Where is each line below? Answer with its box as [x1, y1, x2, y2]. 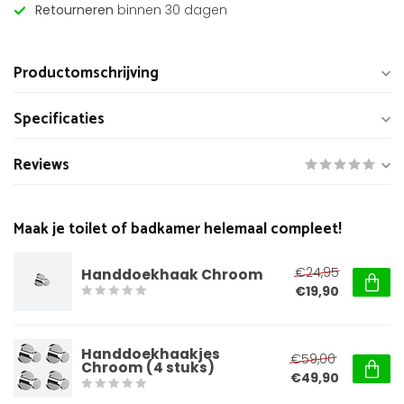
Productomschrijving [14, 61, 159, 86]
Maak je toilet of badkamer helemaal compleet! [14, 217, 342, 242]
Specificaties [14, 107, 105, 132]
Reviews [14, 153, 69, 178]
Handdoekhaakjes [81, 344, 220, 363]
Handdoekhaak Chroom [81, 264, 263, 284]
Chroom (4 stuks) [81, 358, 215, 377]
